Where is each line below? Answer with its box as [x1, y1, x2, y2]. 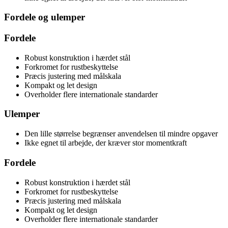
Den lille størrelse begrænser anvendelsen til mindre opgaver [24, 129, 218, 138]
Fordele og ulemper [4, 12, 85, 23]
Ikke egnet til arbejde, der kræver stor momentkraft [24, 138, 187, 148]
